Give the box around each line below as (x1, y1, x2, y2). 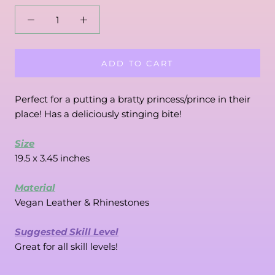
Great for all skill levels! (15, 241, 118, 252)
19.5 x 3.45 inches (15, 152, 90, 164)
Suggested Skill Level (15, 226, 118, 238)
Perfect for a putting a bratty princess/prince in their (15, 93, 250, 105)
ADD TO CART (101, 58, 174, 68)
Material (15, 182, 55, 193)
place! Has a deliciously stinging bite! (15, 108, 182, 120)
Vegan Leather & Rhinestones (15, 196, 149, 208)
